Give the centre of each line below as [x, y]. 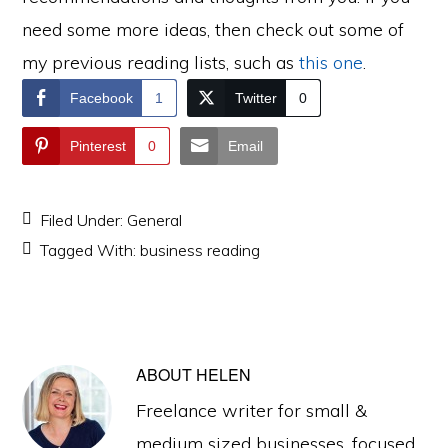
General [155, 219]
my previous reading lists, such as [161, 62]
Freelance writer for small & [252, 410]
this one [331, 62]
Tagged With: [90, 249]
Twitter [256, 97]
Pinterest [98, 145]
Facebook [102, 97]
